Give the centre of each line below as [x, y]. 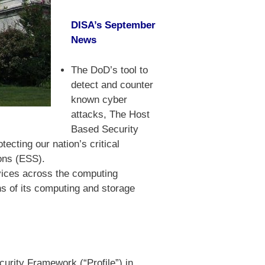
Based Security [105, 129]
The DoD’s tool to [109, 70]
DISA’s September [113, 25]
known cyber [99, 99]
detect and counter [112, 85]
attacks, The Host [110, 114]
